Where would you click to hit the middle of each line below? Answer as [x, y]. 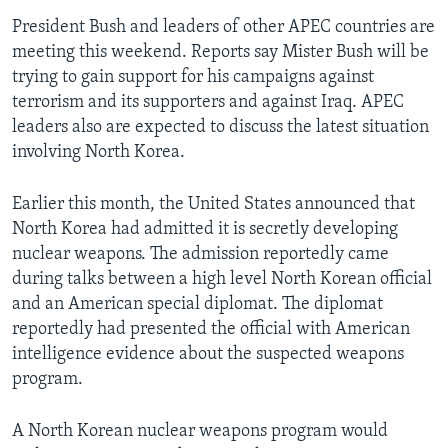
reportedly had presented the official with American [211, 329]
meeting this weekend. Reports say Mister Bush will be [220, 52]
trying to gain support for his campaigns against [193, 77]
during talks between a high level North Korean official [222, 279]
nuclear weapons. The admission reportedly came [200, 254]
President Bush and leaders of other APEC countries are [223, 27]
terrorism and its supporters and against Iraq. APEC [208, 102]
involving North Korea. [98, 152]
